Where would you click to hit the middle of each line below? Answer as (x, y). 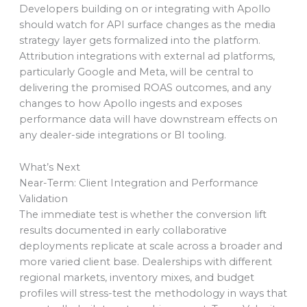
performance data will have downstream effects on (148, 120)
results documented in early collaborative (123, 230)
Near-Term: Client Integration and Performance (138, 183)
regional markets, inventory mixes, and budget (136, 277)
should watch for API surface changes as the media (147, 25)
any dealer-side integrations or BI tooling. (122, 135)
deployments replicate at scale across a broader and (150, 246)
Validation (43, 198)
